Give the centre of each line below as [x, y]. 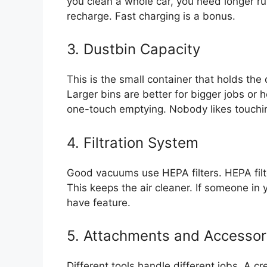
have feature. [99, 202]
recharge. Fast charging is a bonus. [151, 16]
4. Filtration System [133, 142]
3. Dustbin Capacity [133, 49]
